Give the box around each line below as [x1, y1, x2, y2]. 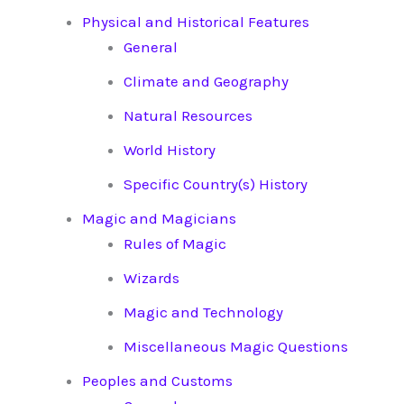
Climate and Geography [123, 72, 289, 91]
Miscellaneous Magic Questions [123, 337, 348, 356]
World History [123, 141, 216, 160]
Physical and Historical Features [82, 13, 309, 32]
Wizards [123, 269, 179, 288]
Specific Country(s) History [123, 175, 308, 194]
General [123, 38, 178, 57]
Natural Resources [123, 106, 252, 125]
